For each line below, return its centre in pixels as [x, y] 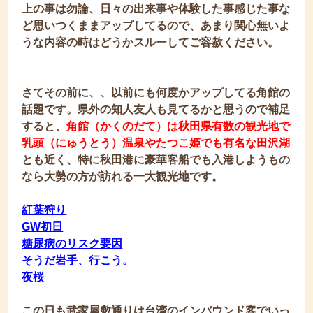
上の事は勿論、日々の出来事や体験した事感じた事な [156, 9]
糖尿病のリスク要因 [72, 243]
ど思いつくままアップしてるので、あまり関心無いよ [156, 26]
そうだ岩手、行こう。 [78, 260]
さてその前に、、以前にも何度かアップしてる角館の [156, 93]
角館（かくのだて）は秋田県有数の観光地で [179, 126]
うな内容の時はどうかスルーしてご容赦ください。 [151, 42]
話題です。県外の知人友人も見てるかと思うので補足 [156, 109]
